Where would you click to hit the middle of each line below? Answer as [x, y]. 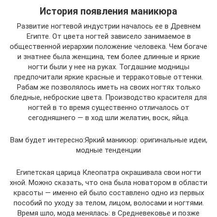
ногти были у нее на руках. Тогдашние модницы [108, 67]
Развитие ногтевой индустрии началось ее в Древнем [108, 26]
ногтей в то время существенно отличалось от [108, 108]
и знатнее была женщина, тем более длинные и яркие [108, 57]
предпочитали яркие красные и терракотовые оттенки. [108, 77]
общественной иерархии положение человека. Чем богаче [108, 46]
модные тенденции [108, 150]
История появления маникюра [108, 12]
